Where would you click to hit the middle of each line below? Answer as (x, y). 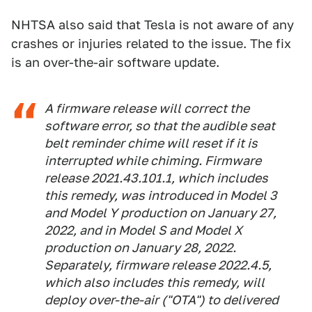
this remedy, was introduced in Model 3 (161, 195)
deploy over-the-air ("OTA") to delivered (162, 299)
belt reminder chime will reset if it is (151, 143)
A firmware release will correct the (147, 108)
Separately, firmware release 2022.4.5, (158, 265)
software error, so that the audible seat (160, 125)
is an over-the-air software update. (115, 62)
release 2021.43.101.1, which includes (156, 178)
